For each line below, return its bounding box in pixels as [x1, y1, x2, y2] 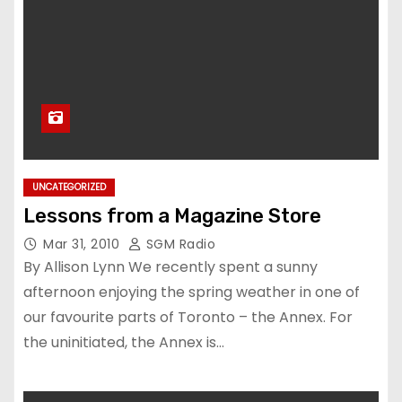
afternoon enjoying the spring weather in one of [23, 282, 360, 302]
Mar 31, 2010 [43, 235, 124, 253]
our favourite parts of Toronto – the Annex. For [23, 307, 353, 328]
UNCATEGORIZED [32, 180, 106, 194]
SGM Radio [142, 235, 215, 253]
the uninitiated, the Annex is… [23, 332, 224, 353]
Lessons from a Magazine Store [23, 204, 321, 228]
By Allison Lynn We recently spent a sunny [23, 257, 318, 277]
